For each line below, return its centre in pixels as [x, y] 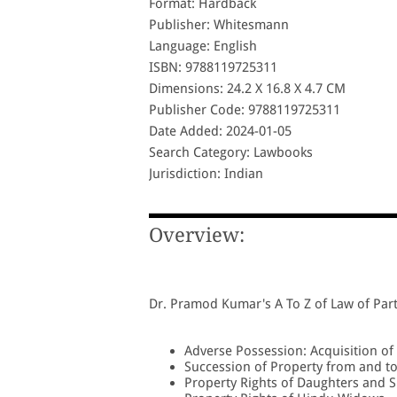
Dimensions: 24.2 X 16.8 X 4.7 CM [247, 89]
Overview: [197, 236]
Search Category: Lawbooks [231, 153]
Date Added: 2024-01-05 [220, 132]
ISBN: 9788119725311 [213, 68]
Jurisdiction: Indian [206, 174]
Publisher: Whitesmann [219, 25]
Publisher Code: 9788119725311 [245, 110]
